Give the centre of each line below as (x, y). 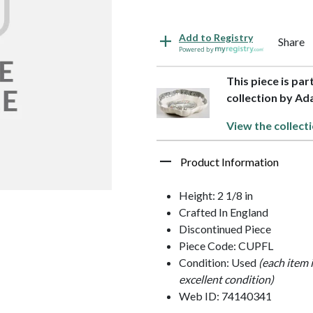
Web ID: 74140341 (225, 296)
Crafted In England (224, 212)
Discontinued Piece (225, 228)
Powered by (197, 49)
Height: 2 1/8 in (216, 195)
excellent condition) (226, 279)
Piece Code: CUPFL (226, 245)
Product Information (230, 161)
